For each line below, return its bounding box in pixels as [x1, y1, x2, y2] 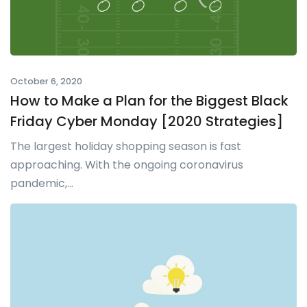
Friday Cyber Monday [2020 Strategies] [10, 111, 283, 131]
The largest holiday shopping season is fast [10, 138, 241, 154]
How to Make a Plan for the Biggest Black [10, 90, 288, 110]
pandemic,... [10, 175, 73, 191]
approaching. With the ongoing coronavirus [10, 156, 243, 173]
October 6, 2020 [10, 75, 82, 87]
